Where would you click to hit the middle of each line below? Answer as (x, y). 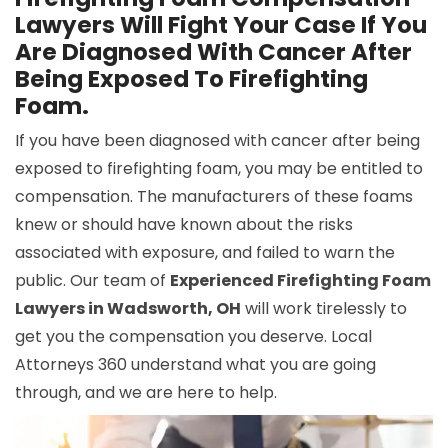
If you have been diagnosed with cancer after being (217, 140)
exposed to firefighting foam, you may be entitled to (219, 168)
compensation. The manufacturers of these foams (214, 196)
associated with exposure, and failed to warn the (205, 252)
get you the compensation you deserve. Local (193, 336)
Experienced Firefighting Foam (300, 280)
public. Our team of (92, 280)
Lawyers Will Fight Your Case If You (221, 25)
